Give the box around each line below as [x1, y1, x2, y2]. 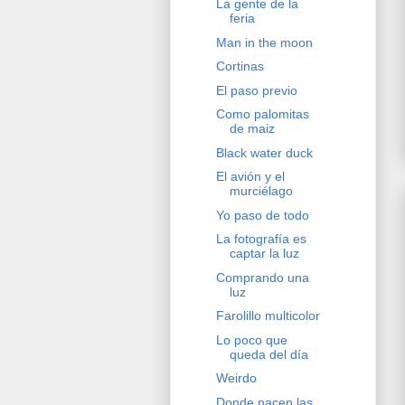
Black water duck [215, 145, 313, 160]
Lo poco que [215, 332, 287, 347]
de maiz [229, 121, 275, 137]
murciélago [229, 184, 293, 199]
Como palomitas [215, 107, 309, 122]
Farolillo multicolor [215, 308, 320, 324]
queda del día [229, 346, 308, 362]
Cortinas [215, 59, 264, 74]
